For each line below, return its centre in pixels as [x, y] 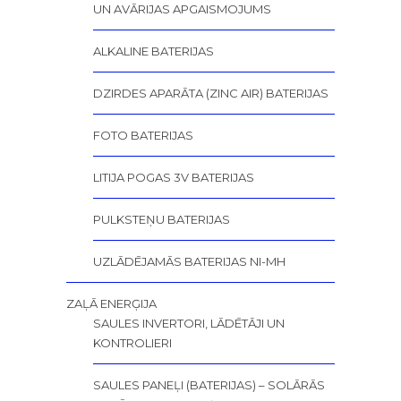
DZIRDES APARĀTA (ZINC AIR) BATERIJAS [211, 94]
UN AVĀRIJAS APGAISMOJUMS [182, 9]
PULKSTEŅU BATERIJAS [162, 220]
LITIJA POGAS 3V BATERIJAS [174, 178]
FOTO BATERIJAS [143, 136]
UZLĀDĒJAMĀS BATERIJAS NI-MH [189, 262]
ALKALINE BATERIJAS [154, 51]
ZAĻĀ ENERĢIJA [111, 304]
